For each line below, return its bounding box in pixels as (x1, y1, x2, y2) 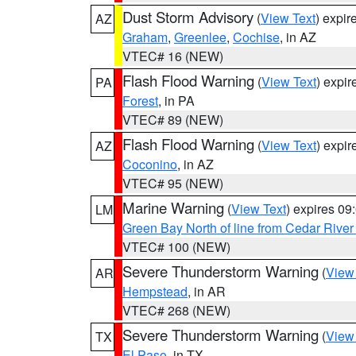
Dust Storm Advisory (122, 6, 253, 27)
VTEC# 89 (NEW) (122, 110, 223, 129)
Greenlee (174, 28, 226, 46)
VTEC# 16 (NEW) (122, 47, 223, 65)
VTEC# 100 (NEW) (122, 238, 230, 256)
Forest (122, 91, 158, 110)
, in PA (158, 91, 195, 110)
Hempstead (122, 282, 188, 300)
